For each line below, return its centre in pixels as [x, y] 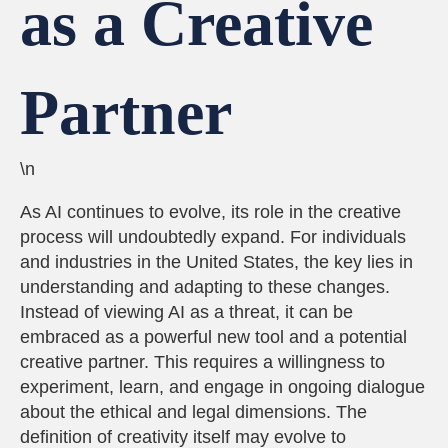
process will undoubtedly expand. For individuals [213, 237]
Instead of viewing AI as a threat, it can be [186, 312]
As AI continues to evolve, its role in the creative [210, 212]
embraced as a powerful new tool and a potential [213, 337]
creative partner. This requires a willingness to [202, 362]
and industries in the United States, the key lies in [216, 262]
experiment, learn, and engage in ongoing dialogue [222, 387]
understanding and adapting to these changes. [205, 287]
